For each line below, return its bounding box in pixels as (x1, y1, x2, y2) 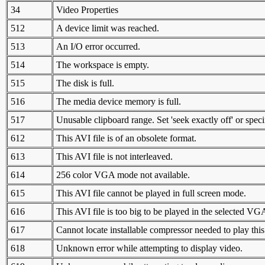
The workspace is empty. (56, 59, 149, 70)
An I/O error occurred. (56, 41, 140, 51)
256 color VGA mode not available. (56, 169, 190, 180)
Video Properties (56, 4, 118, 15)
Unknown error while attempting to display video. (56, 243, 243, 253)
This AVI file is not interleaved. (56, 151, 173, 161)
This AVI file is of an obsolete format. (56, 132, 196, 143)
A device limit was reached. (56, 22, 159, 33)
